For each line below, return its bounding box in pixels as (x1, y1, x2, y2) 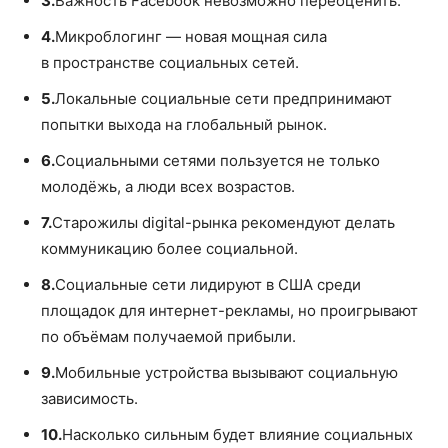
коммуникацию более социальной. (41, 238, 298, 258)
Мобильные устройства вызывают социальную (55, 362, 398, 382)
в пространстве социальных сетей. (41, 52, 299, 72)
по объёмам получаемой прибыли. (41, 326, 296, 346)
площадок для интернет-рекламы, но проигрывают (41, 300, 418, 320)
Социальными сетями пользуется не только (55, 150, 380, 170)
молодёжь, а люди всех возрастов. (41, 176, 295, 196)
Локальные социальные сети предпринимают (55, 88, 392, 108)
